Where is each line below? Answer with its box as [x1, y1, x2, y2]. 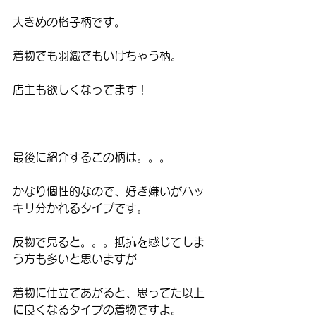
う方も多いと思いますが [13, 253, 137, 265]
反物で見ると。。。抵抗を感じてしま [13, 236, 205, 248]
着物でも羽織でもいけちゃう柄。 [13, 49, 182, 61]
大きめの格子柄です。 [13, 16, 126, 28]
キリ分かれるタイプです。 [13, 202, 148, 214]
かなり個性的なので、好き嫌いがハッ [13, 185, 205, 197]
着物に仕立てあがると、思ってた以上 [13, 286, 205, 298]
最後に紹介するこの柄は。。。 [13, 151, 171, 163]
